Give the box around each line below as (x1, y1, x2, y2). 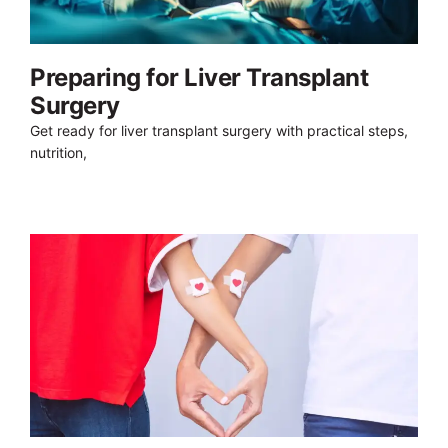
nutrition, (30, 143, 87, 161)
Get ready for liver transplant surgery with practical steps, (30, 121, 408, 139)
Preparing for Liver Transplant (30, 62, 368, 92)
